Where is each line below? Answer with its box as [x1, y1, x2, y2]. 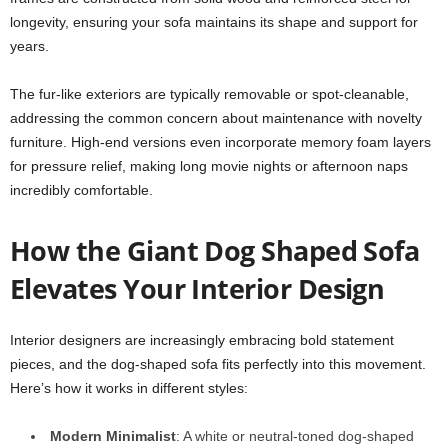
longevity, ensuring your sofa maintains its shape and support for [10, 14, 418, 30]
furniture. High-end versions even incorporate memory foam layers [10, 134, 431, 150]
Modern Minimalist [50, 428, 176, 444]
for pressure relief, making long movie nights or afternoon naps [10, 158, 408, 174]
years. [10, 38, 49, 54]
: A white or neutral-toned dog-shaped [176, 428, 414, 444]
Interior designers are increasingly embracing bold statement [10, 332, 394, 348]
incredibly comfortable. [10, 182, 153, 198]
